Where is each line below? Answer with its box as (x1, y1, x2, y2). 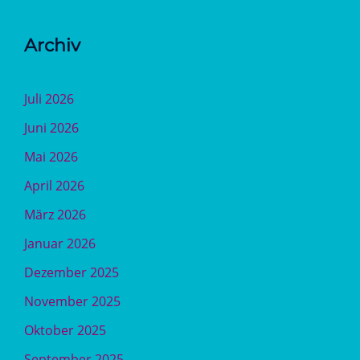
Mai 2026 (24, 148, 78, 166)
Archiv (24, 35, 80, 56)
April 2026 (24, 177, 84, 194)
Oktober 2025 (24, 321, 106, 339)
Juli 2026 (24, 90, 74, 108)
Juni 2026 (24, 119, 79, 137)
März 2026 (24, 206, 86, 223)
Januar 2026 (24, 235, 96, 252)
